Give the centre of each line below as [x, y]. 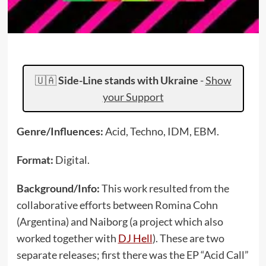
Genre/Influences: [61, 131]
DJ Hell [135, 238]
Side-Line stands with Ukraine [128, 80]
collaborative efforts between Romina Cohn [117, 205]
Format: [36, 160]
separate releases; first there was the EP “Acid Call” [132, 255]
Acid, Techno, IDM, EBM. [162, 131]
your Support [133, 97]
